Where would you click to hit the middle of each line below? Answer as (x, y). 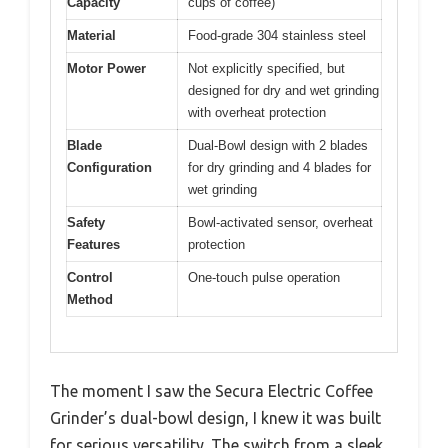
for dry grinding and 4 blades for (279, 167)
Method (90, 299)
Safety (86, 222)
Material (91, 35)
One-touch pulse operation (264, 277)
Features (93, 244)
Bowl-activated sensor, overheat (280, 222)
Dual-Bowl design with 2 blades (278, 145)
